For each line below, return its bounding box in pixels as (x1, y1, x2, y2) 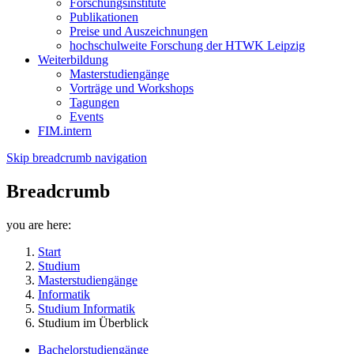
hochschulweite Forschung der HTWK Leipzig (70, 39, 305, 53)
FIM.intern (38, 124, 92, 138)
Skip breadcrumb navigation (6, 151, 147, 165)
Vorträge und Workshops (70, 81, 194, 96)
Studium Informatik (38, 302, 135, 316)
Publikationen (70, 10, 138, 24)
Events (70, 110, 104, 124)
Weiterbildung (38, 53, 108, 67)
